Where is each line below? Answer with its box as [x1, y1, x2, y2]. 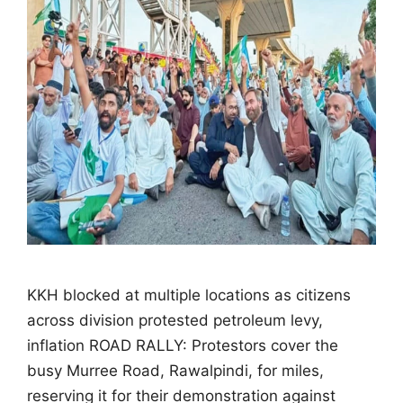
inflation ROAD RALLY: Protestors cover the [27, 336, 338, 354]
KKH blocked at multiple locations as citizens [27, 285, 351, 304]
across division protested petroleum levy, [27, 310, 323, 329]
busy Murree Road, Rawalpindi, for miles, [27, 361, 324, 380]
